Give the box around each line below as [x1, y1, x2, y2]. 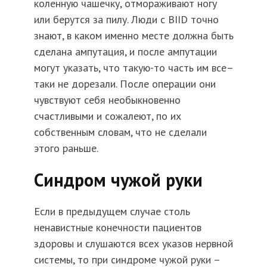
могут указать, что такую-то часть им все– [33, 60, 234, 74]
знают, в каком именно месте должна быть [33, 28, 234, 42]
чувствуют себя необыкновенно [33, 92, 181, 107]
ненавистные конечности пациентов [33, 220, 201, 234]
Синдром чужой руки [33, 167, 203, 191]
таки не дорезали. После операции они [33, 76, 216, 91]
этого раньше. [33, 141, 98, 155]
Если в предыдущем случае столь [33, 204, 190, 218]
